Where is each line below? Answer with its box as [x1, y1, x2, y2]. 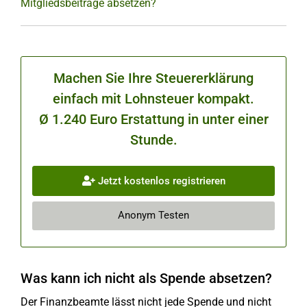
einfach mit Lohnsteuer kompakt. [53, 90, 254, 107]
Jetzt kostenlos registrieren [95, 174, 225, 187]
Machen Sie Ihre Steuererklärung [53, 70, 254, 86]
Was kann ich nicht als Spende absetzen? [21, 270, 272, 286]
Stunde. [130, 132, 177, 148]
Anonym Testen [118, 209, 189, 222]
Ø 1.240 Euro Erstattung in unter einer [38, 111, 269, 127]
